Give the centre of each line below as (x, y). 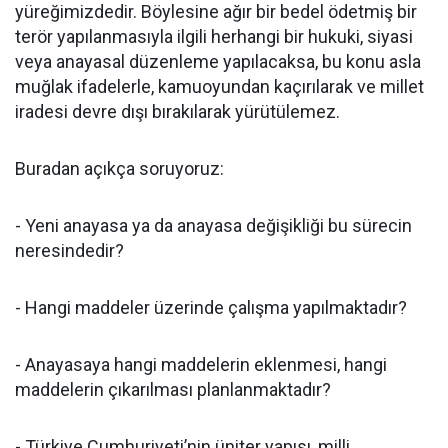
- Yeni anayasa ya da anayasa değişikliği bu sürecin (213, 225)
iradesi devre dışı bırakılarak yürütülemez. (177, 111)
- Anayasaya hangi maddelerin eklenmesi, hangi (201, 364)
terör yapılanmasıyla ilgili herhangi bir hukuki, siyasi (214, 36)
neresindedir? (69, 250)
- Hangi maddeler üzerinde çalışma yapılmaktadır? (211, 307)
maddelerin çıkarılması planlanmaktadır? (173, 389)
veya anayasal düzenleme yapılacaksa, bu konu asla (218, 61)
